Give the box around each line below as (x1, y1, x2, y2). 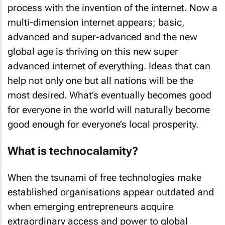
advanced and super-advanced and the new (8, 31, 197, 43)
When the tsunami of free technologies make (8, 172, 201, 183)
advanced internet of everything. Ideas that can (8, 60, 210, 72)
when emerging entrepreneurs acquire (8, 201, 173, 212)
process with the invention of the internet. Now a (8, 2, 217, 14)
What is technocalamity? (8, 144, 138, 157)
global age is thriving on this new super (8, 46, 178, 57)
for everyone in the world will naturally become (8, 104, 210, 116)
